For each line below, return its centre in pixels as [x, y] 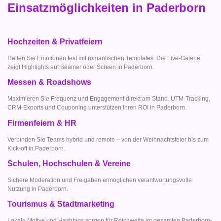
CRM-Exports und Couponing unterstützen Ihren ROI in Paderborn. [97, 108]
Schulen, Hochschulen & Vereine [69, 163]
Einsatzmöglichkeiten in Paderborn [107, 8]
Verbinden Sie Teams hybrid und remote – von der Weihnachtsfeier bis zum [108, 139]
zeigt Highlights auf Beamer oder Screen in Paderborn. [81, 67]
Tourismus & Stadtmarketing [61, 204]
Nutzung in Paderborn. [38, 189]
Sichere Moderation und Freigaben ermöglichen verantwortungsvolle [100, 180]
